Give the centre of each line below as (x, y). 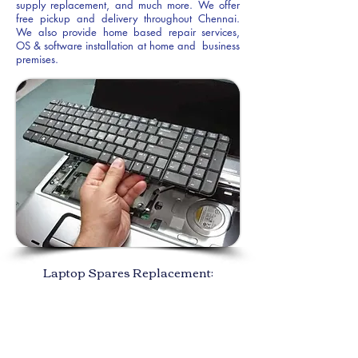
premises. (37, 59)
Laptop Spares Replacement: (128, 272)
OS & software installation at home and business (128, 46)
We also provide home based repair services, (128, 32)
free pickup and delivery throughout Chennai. (128, 18)
